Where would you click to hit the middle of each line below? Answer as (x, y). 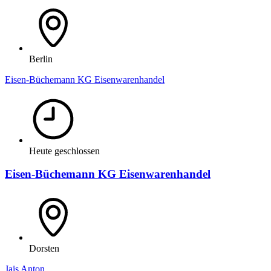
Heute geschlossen (64, 151)
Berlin (41, 59)
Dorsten (44, 249)
